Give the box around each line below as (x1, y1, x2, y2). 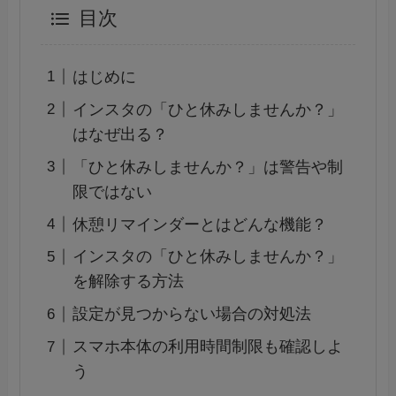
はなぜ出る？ (72, 125, 168, 143)
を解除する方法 (72, 272, 184, 291)
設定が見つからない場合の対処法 (72, 305, 311, 324)
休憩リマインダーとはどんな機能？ (72, 215, 327, 233)
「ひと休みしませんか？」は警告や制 (72, 157, 343, 176)
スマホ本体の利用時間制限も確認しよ (72, 338, 343, 356)
